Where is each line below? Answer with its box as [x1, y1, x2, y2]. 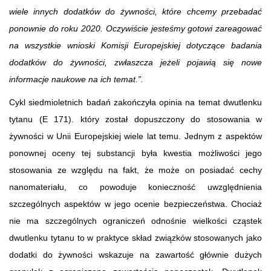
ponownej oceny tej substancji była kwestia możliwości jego [9, 148, 262, 158]
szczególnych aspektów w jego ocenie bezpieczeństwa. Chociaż [9, 198, 262, 209]
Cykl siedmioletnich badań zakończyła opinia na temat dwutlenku [9, 97, 262, 107]
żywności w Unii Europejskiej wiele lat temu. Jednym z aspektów [9, 131, 262, 141]
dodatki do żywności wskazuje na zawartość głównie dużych [9, 249, 262, 260]
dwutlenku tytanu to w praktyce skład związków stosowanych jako [9, 232, 262, 243]
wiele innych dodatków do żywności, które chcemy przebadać [9, 6, 262, 16]
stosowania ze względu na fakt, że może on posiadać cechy [9, 165, 262, 175]
